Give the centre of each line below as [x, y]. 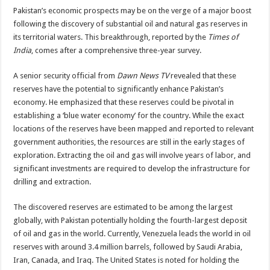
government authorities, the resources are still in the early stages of [129, 142]
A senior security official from [65, 76]
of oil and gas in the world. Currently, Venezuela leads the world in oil [132, 234]
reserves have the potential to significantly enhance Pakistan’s [119, 89]
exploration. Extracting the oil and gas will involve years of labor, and [132, 155]
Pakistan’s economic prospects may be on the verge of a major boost [133, 11]
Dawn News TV [143, 76]
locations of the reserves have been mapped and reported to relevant [134, 129]
